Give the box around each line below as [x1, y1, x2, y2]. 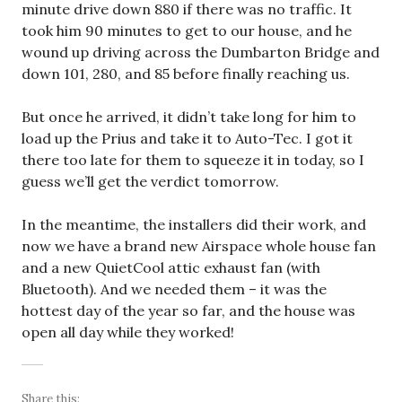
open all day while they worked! [22, 323, 234, 341]
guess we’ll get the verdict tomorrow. [22, 172, 279, 190]
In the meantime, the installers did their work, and [22, 215, 366, 233]
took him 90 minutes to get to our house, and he [22, 22, 352, 39]
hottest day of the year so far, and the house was [22, 301, 355, 319]
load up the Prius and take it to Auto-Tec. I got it [22, 129, 353, 147]
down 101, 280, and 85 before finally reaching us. [22, 65, 350, 83]
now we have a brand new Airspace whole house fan [22, 237, 376, 255]
